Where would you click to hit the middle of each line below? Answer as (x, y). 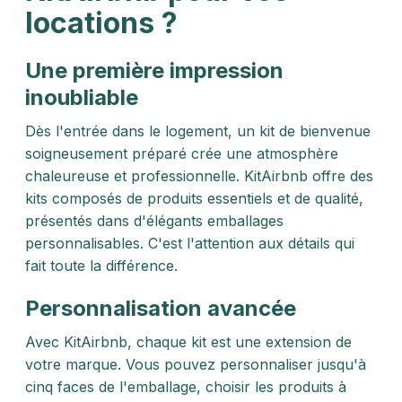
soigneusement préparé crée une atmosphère (182, 153)
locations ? (101, 23)
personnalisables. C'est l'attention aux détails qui (190, 243)
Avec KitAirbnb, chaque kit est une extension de (188, 342)
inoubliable (82, 97)
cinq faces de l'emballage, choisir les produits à (186, 387)
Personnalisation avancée (161, 308)
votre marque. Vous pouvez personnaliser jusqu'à (196, 364)
